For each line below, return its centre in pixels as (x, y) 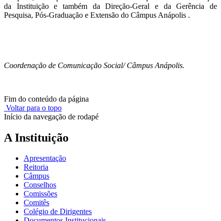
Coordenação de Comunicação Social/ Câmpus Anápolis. (94, 65)
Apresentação (45, 158)
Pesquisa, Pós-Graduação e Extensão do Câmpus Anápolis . (97, 15)
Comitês (37, 203)
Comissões (40, 194)
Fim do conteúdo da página (46, 99)
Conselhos (40, 185)
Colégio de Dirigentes (58, 212)
